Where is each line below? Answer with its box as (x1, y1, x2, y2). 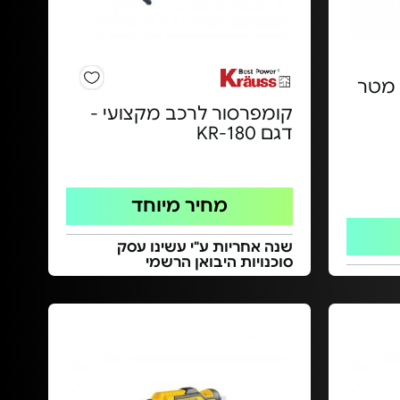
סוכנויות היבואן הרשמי (145, 254, 293, 271)
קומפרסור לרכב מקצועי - (89, 103, 293, 125)
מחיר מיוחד (130, 195, 228, 217)
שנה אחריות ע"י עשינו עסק (116, 238, 293, 256)
